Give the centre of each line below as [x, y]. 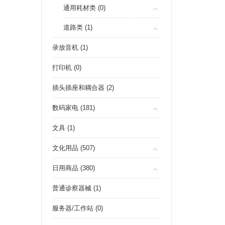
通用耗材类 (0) [84, 8]
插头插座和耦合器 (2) [83, 88]
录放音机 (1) [70, 47]
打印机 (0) [67, 68]
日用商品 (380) [74, 168]
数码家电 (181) [74, 108]
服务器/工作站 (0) [78, 208]
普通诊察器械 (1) [77, 188]
